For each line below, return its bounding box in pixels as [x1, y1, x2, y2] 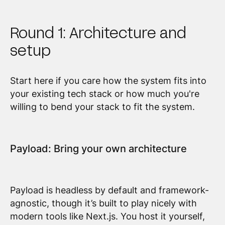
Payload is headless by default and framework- [10, 185, 209, 195]
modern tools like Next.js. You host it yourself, [10, 211, 205, 221]
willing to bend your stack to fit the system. [10, 101, 195, 113]
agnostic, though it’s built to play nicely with [10, 198, 197, 208]
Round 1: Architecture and [10, 23, 186, 41]
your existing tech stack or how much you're [10, 88, 199, 99]
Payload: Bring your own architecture [10, 142, 187, 155]
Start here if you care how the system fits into [10, 75, 206, 86]
